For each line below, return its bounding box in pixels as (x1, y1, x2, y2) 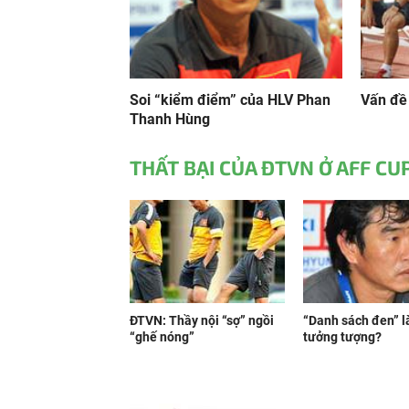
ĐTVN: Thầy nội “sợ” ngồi (130, 313, 274, 328)
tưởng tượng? (303, 330, 382, 344)
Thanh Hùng (130, 110, 210, 128)
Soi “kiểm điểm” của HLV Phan (130, 91, 330, 109)
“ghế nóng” (130, 330, 194, 344)
